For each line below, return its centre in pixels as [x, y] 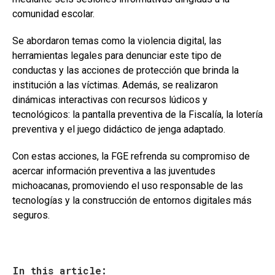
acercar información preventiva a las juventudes [114, 171]
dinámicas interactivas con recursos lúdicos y [110, 100]
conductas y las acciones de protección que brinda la [126, 71]
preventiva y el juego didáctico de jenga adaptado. [119, 130]
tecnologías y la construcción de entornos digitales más [132, 201]
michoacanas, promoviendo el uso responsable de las [128, 186]
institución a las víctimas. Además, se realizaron [115, 85]
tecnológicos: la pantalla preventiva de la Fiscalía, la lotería [137, 115]
